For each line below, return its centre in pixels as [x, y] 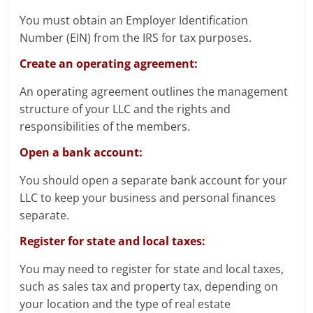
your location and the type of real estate [125, 304]
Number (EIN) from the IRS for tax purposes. [136, 37]
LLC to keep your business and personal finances [148, 197]
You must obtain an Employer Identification [134, 20]
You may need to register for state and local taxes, [152, 269]
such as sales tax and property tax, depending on [149, 286]
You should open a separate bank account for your [154, 180]
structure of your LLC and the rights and [125, 109]
